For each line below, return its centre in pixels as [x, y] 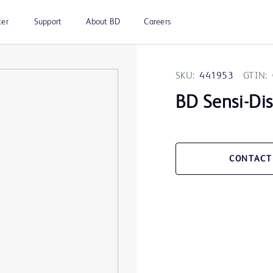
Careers [157, 22]
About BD [103, 22]
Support [48, 22]
